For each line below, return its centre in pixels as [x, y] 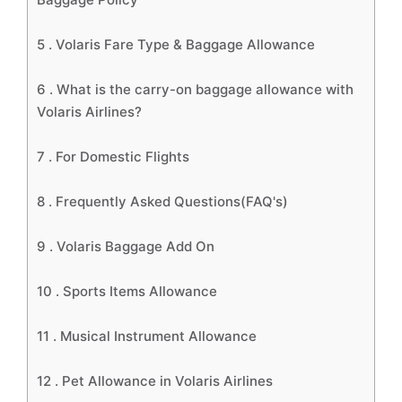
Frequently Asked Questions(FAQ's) [172, 201]
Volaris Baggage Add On [135, 246]
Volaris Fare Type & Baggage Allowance [187, 44]
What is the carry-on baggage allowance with [205, 89]
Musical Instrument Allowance [160, 336]
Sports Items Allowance [142, 291]
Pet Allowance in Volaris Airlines [169, 381]
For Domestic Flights [122, 157]
